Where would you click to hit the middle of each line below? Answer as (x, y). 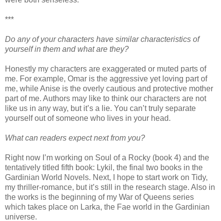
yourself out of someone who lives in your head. (88, 118)
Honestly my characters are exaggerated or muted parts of (106, 69)
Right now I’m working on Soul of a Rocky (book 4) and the (107, 158)
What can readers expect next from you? (75, 138)
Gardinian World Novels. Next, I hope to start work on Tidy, (106, 178)
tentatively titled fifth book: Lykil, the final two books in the (104, 168)
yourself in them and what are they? (67, 49)
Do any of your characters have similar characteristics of (102, 39)
